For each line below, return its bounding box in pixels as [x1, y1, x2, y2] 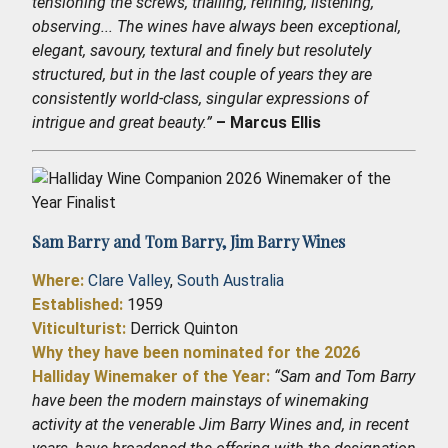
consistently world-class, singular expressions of [32, 88, 368, 108]
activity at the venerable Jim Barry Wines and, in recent [32, 414, 409, 434]
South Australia [177, 270, 284, 290]
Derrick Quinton [130, 318, 238, 338]
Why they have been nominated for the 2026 [32, 342, 360, 362]
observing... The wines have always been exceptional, [32, 16, 401, 36]
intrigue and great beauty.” [32, 112, 216, 132]
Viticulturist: [32, 318, 130, 338]
